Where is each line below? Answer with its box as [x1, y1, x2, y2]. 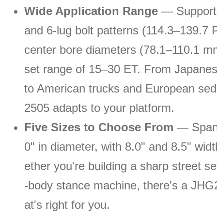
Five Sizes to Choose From [24, 121, 173, 134]
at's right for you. [24, 198, 110, 211]
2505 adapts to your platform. [24, 101, 174, 114]
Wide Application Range [24, 4, 158, 17]
